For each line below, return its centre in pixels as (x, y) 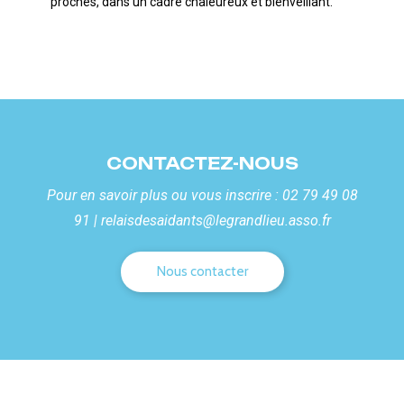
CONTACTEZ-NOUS (202, 164)
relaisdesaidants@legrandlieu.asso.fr (216, 221)
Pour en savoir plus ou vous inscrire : (164, 196)
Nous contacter (202, 272)
